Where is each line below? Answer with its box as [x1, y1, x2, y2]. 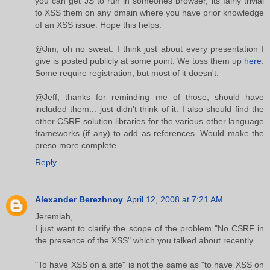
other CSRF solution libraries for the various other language [35, 116, 264, 126]
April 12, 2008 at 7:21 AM [127, 194, 223, 204]
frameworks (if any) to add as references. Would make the [35, 128, 264, 138]
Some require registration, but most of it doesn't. [35, 67, 219, 78]
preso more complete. [35, 140, 119, 150]
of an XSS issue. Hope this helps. [35, 19, 162, 30]
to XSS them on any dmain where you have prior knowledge [35, 7, 264, 17]
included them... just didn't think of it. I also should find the [35, 104, 264, 114]
